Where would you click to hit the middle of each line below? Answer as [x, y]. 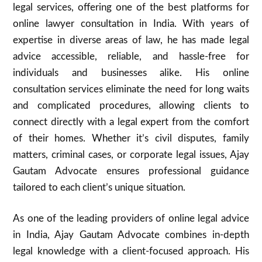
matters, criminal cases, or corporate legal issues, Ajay [131, 154]
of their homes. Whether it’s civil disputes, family [131, 138]
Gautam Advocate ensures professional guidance [131, 171]
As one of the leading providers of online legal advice [131, 218]
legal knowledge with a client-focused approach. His [131, 251]
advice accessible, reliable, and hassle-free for [131, 56]
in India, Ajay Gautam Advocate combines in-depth [131, 235]
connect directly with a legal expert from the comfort [131, 122]
